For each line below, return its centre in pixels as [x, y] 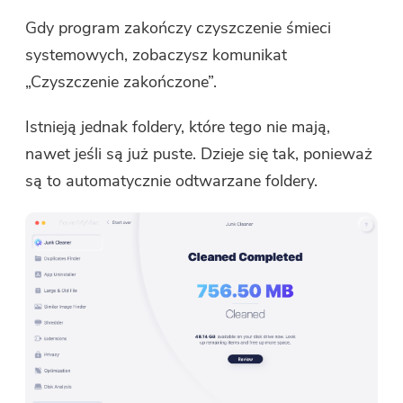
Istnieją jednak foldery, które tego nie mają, [178, 127]
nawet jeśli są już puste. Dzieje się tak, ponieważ [199, 154]
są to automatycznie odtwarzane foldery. [172, 181]
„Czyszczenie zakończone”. [121, 82]
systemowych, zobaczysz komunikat [157, 55]
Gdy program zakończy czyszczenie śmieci [179, 28]
